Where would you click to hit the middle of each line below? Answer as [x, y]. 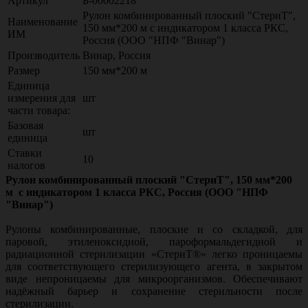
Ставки [25, 153]
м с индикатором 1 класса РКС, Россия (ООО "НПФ [137, 192]
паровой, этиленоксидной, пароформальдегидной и [154, 241]
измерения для [42, 98]
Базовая [25, 125]
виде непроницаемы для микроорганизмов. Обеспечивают [154, 278]
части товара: [39, 110]
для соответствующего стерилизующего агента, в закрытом [154, 266]
